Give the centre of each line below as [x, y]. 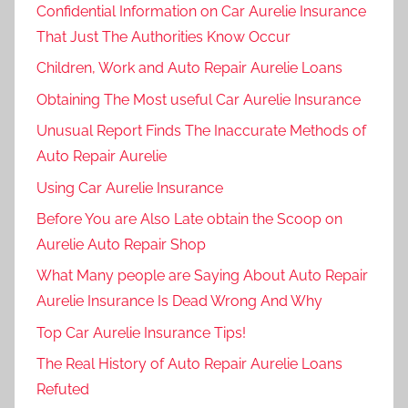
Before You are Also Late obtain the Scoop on [189, 219]
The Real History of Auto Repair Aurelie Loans [189, 364]
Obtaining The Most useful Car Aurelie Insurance [199, 99]
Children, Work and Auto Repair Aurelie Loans [189, 68]
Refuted [63, 390]
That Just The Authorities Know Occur [163, 37]
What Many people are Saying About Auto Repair [202, 276]
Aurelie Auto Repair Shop [121, 244]
